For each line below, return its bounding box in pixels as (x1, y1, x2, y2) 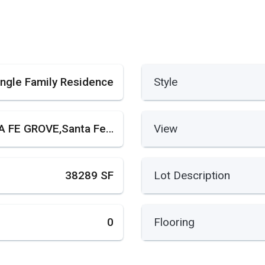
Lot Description (154, 169, 230, 183)
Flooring (154, 215, 195, 230)
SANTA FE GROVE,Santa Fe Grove (105, 122, 114, 136)
